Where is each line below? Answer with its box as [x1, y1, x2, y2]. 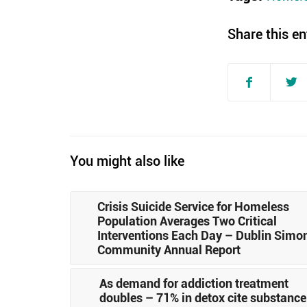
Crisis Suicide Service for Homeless [97, 197, 290, 214]
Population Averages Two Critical [97, 212, 278, 229]
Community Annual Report [97, 241, 241, 258]
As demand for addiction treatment [99, 274, 289, 291]
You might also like [70, 151, 184, 169]
